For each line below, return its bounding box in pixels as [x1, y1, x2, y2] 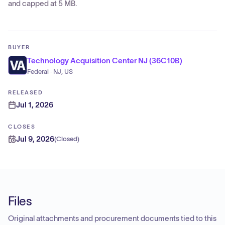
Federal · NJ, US [27, 68, 73, 75]
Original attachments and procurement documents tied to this [8, 214, 216, 222]
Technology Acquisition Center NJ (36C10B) [27, 56, 182, 65]
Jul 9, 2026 [16, 135, 54, 143]
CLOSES [8, 124, 36, 130]
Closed [56, 136, 77, 143]
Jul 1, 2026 [16, 100, 53, 109]
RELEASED [8, 89, 43, 95]
